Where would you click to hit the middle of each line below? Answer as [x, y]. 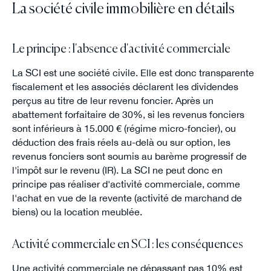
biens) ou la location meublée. [77, 211]
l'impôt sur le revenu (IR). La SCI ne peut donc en [117, 170]
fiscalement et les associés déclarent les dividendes [125, 86]
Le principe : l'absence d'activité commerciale [121, 49]
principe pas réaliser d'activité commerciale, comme [126, 184]
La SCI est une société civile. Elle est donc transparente [133, 72]
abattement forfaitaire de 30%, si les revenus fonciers [128, 114]
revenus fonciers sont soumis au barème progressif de [129, 156]
